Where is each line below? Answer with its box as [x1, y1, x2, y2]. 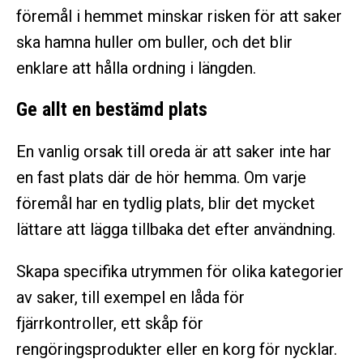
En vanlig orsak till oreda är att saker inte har [16, 142, 331, 162]
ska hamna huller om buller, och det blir [16, 32, 293, 53]
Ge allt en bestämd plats [16, 98, 207, 122]
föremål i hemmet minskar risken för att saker [16, 6, 342, 27]
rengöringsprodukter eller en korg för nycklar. [16, 340, 337, 360]
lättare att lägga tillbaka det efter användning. [16, 220, 335, 240]
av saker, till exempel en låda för [16, 288, 245, 308]
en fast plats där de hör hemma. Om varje [16, 168, 306, 188]
